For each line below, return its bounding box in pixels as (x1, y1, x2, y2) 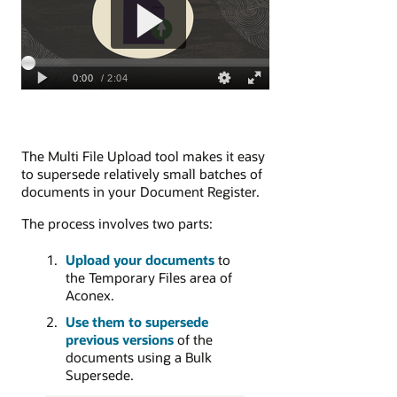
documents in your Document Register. (21, 182, 260, 200)
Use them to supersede (65, 313, 208, 331)
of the (173, 331, 213, 349)
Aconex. (65, 286, 114, 305)
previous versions (65, 331, 174, 349)
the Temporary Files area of (65, 269, 232, 287)
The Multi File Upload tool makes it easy (21, 146, 265, 165)
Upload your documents (65, 251, 214, 269)
